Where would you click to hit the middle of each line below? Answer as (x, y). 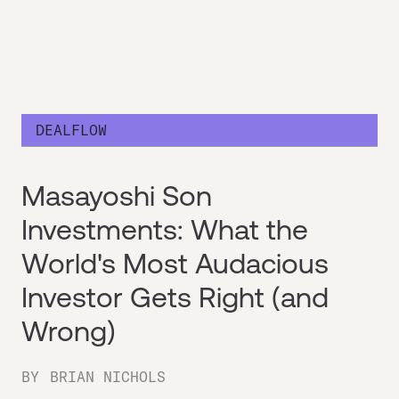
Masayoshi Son (117, 195)
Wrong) (69, 331)
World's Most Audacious (175, 263)
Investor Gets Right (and (175, 297)
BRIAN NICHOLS (108, 377)
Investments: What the (165, 229)
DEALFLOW (71, 130)
